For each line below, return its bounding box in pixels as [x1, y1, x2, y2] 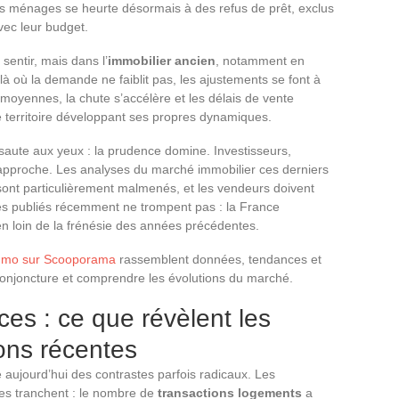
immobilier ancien [108, 53, 216, 68]
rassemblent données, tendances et [116, 251, 322, 266]
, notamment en [216, 53, 305, 68]
